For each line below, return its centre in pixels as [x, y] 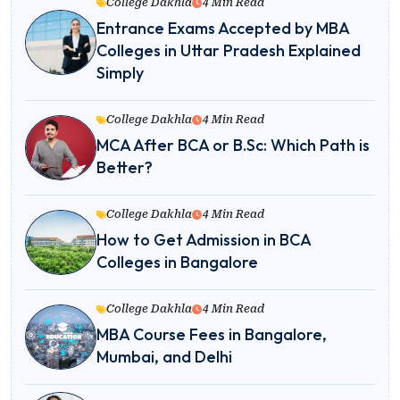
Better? [125, 168]
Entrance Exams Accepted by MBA [223, 29]
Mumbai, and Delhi [164, 357]
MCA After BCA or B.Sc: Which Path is [233, 146]
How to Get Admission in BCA [204, 240]
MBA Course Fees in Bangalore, [212, 335]
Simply [120, 73]
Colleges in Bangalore [177, 262]
